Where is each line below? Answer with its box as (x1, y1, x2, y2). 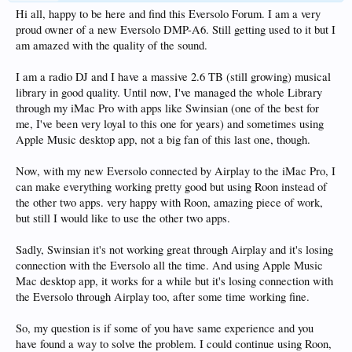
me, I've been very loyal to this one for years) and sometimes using (16, 116, 324, 131)
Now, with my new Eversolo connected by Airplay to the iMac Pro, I (16, 163, 335, 178)
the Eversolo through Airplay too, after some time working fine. (16, 289, 310, 304)
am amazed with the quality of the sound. (16, 38, 207, 53)
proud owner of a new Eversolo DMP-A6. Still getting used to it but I (16, 22, 335, 37)
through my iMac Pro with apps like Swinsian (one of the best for (16, 101, 319, 115)
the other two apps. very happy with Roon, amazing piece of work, (16, 195, 323, 210)
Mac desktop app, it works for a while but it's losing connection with (16, 273, 333, 288)
